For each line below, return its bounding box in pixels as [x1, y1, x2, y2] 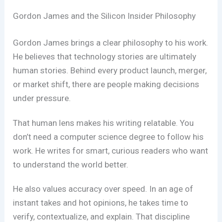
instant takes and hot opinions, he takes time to [13, 198, 189, 208]
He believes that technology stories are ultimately [13, 51, 197, 61]
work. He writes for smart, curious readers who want [13, 145, 209, 156]
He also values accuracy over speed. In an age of [13, 184, 194, 194]
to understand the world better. [13, 159, 129, 169]
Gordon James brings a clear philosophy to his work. [13, 37, 209, 48]
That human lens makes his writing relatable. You [13, 117, 194, 128]
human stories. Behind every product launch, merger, [13, 65, 207, 75]
